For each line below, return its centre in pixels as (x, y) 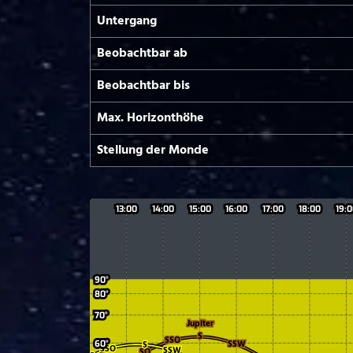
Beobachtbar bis (143, 86)
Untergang (127, 21)
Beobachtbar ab (142, 54)
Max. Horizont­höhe (150, 118)
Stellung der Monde (153, 150)
